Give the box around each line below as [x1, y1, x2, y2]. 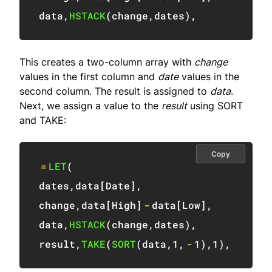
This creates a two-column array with [19, 55, 194, 68]
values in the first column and [19, 70, 158, 83]
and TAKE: [19, 114, 66, 126]
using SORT [187, 99, 243, 112]
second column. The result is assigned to [19, 84, 210, 97]
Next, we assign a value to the [19, 99, 161, 112]
